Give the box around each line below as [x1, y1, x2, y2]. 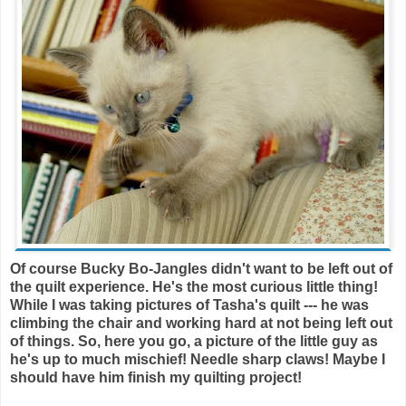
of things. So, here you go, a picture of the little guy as [10, 333, 378, 349]
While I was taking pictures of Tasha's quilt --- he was [10, 296, 369, 313]
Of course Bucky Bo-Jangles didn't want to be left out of [10, 260, 392, 276]
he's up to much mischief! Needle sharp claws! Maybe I [10, 351, 385, 367]
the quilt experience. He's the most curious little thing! [10, 278, 378, 295]
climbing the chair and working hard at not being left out [10, 314, 392, 331]
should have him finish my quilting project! [10, 369, 302, 385]
